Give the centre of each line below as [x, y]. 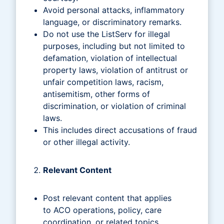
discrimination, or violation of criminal [114, 106]
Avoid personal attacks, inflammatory [114, 10]
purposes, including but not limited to [114, 46]
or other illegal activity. [89, 142]
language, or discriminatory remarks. [113, 22]
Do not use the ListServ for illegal [106, 34]
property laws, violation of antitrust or [115, 70]
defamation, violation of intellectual [110, 58]
